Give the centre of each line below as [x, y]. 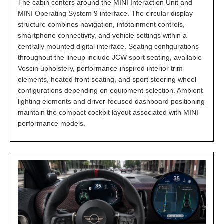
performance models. [52, 123]
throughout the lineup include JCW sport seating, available [110, 57]
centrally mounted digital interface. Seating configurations [108, 46]
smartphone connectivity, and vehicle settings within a [102, 35]
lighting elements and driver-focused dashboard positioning [111, 101]
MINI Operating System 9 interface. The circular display [105, 13]
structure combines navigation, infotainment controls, [101, 24]
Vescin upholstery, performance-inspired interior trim [100, 68]
